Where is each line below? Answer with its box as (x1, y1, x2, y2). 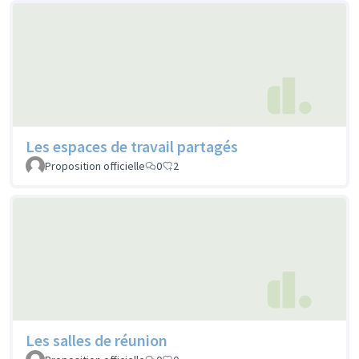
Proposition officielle (45, 158, 145, 173)
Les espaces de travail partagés (26, 135, 238, 156)
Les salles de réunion (26, 330, 167, 351)
